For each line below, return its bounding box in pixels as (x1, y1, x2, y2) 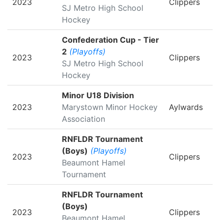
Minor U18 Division (62, 90, 134, 100)
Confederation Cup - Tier (62, 35, 159, 45)
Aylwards (169, 102, 203, 112)
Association (62, 114, 105, 124)
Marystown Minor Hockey (62, 102, 158, 112)
